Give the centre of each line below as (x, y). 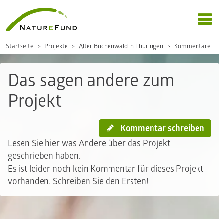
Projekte (56, 46)
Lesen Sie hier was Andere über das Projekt (89, 143)
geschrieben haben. (44, 156)
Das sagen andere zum (91, 81)
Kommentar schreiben (161, 128)
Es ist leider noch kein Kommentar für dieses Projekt (106, 169)
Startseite (20, 46)
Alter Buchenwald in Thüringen (121, 46)
